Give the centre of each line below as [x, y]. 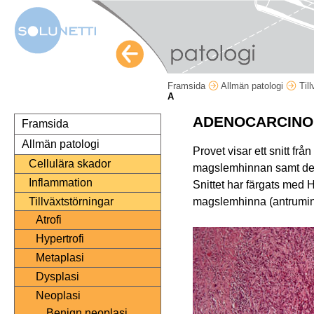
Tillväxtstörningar [71, 202]
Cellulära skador [70, 164]
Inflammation [61, 183]
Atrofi [49, 220]
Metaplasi [60, 258]
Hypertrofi [60, 239]
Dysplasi [57, 277]
